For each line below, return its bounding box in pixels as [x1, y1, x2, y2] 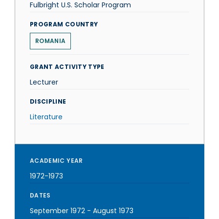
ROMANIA [35, 37, 66, 45]
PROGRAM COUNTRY [30, 20, 98, 28]
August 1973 [93, 206, 133, 216]
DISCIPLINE [30, 97, 66, 106]
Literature [30, 112, 63, 122]
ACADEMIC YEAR [30, 156, 83, 165]
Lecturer [30, 77, 58, 87]
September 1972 [30, 206, 85, 216]
